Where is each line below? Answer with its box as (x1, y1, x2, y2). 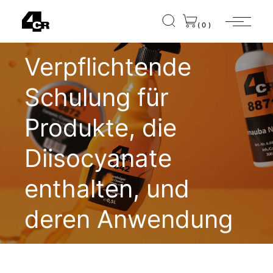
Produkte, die (24, 113, 177, 143)
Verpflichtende (24, 52, 192, 82)
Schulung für (24, 82, 169, 112)
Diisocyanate (24, 143, 172, 173)
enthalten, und (24, 174, 190, 204)
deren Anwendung (24, 204, 233, 234)
